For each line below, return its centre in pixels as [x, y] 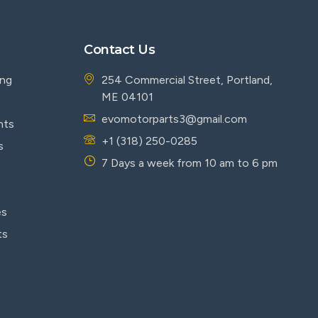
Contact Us [120, 50]
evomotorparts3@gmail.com [175, 119]
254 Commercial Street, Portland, [187, 80]
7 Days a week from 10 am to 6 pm [190, 163]
